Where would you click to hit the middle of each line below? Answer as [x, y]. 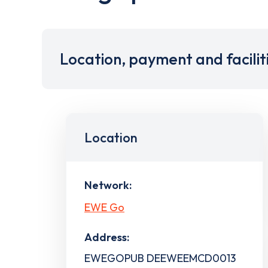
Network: [108, 185]
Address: [107, 237]
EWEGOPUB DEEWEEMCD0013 [160, 258]
